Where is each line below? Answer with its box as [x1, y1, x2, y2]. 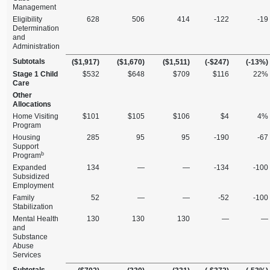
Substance [13, 233, 48, 242]
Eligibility [13, 15, 43, 24]
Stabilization [13, 202, 54, 212]
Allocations [13, 100, 52, 109]
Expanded [13, 163, 47, 172]
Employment [13, 181, 54, 190]
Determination [13, 24, 60, 33]
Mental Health [13, 215, 59, 224]
